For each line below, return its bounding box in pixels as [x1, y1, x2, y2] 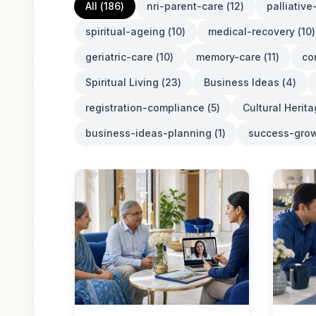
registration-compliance [85, 102, 205, 114]
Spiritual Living [85, 76, 159, 88]
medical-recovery [208, 25, 295, 37]
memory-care [196, 51, 261, 63]
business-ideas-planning [85, 127, 212, 139]
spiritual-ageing [85, 25, 165, 37]
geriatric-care [85, 51, 153, 63]
